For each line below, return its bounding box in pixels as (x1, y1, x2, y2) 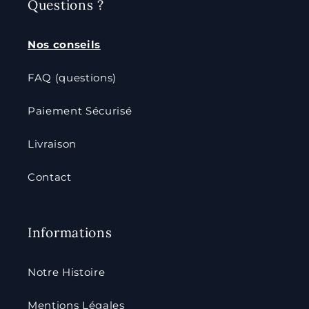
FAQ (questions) (28, 70, 117, 84)
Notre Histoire (28, 265, 106, 279)
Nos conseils (28, 37, 101, 51)
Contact (28, 170, 72, 183)
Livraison (28, 137, 77, 150)
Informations (28, 223, 112, 241)
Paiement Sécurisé (28, 103, 132, 117)
